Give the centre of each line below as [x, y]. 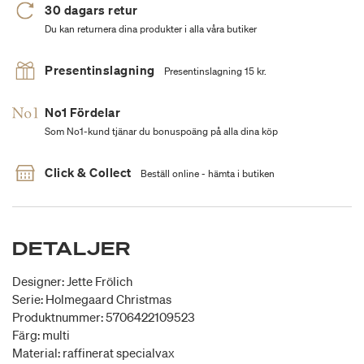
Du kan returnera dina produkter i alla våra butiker [151, 29]
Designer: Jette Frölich [72, 282]
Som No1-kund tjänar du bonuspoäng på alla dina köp [161, 132]
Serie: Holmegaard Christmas [92, 299]
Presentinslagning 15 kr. [215, 71]
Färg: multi [41, 335]
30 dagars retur [91, 10]
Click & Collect [88, 173]
